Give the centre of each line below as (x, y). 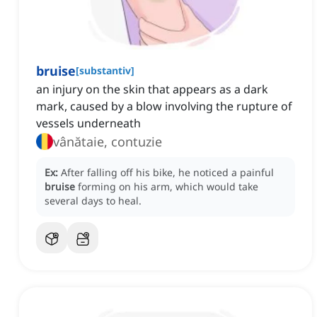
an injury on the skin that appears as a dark (152, 90)
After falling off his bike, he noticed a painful (167, 173)
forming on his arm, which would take (168, 187)
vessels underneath (88, 123)
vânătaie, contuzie (108, 142)
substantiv (105, 71)
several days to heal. (93, 201)
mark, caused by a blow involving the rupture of (164, 106)
